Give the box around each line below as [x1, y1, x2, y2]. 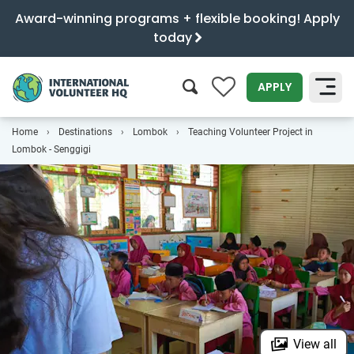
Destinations [58, 126, 112, 137]
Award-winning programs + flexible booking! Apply [14, 9, 340, 28]
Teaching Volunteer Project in [188, 126, 313, 137]
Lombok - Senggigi [12, 144, 91, 155]
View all [293, 337, 337, 352]
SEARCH [284, 126, 328, 142]
